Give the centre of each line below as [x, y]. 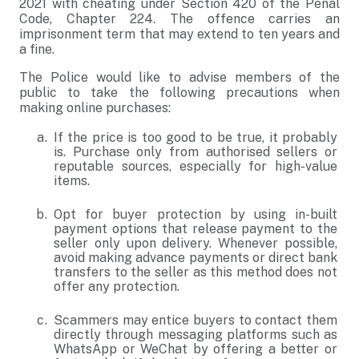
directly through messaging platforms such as [196, 335]
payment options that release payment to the [196, 229]
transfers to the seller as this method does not [196, 272]
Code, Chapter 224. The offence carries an [179, 19]
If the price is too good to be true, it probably [196, 137]
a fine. [37, 49]
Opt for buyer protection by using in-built [196, 214]
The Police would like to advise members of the [179, 77]
